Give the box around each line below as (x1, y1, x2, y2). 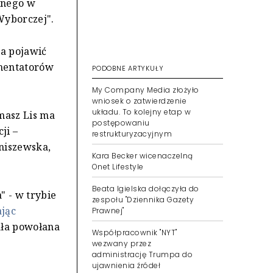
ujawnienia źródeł (92, 260, 161, 271)
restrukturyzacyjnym (92, 129, 172, 139)
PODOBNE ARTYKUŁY (92, 63, 164, 73)
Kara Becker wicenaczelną (92, 151, 193, 161)
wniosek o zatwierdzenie (92, 96, 187, 106)
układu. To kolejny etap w (92, 107, 191, 117)
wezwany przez (92, 238, 152, 249)
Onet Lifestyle (92, 161, 144, 172)
